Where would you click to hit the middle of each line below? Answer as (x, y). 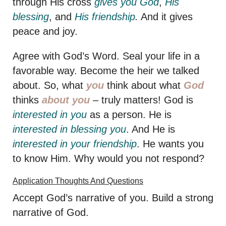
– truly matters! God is (142, 100)
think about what (145, 85)
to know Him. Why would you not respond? (108, 158)
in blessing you (93, 129)
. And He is (151, 129)
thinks (27, 100)
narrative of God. (51, 212)
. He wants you (170, 144)
